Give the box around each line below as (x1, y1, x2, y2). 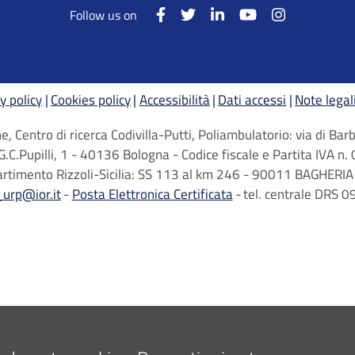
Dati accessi (218, 90, 287, 111)
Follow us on (70, 6, 138, 25)
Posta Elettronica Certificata (71, 184, 233, 205)
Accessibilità (139, 90, 210, 111)
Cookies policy (50, 90, 131, 111)
